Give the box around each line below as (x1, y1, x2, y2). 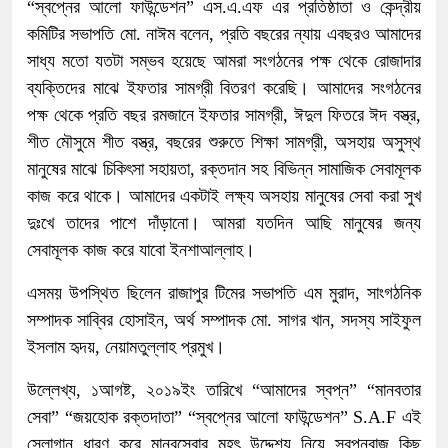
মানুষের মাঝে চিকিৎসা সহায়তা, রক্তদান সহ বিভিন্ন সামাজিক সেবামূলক (27, 158, 421, 179)
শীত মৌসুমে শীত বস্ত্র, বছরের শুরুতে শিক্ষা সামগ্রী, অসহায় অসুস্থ (27, 131, 421, 152)
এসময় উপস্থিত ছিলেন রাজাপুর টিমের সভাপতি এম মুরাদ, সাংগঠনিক (27, 282, 421, 303)
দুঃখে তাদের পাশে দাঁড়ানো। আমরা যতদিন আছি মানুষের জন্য (27, 212, 421, 233)
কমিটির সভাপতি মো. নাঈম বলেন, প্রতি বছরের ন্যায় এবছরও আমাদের (27, 23, 421, 44)
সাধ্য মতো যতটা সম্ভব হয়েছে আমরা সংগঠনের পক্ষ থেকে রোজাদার (27, 50, 421, 71)
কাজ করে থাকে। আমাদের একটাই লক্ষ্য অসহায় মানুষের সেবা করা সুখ (27, 185, 421, 206)
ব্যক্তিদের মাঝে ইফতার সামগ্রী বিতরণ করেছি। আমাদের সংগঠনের (27, 77, 421, 98)
